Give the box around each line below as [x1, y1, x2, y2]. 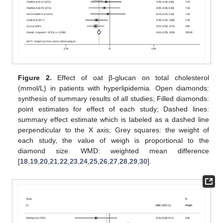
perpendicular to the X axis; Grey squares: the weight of [18, 126, 209, 134]
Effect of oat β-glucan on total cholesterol [51, 74, 209, 82]
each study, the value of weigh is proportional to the [18, 136, 209, 145]
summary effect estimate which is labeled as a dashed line [18, 115, 209, 124]
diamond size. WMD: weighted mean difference [18, 147, 209, 155]
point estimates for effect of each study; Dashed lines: [18, 105, 209, 113]
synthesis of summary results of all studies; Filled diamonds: [18, 95, 209, 103]
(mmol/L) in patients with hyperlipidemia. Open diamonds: [18, 84, 209, 93]
